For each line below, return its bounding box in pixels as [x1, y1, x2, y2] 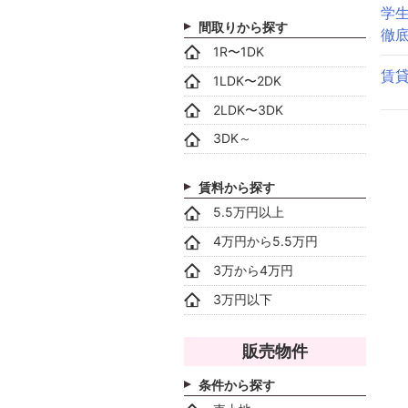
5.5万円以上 [213, 204, 284, 220]
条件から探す [199, 376, 275, 393]
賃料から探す [199, 179, 275, 196]
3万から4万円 [213, 261, 293, 278]
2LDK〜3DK [213, 101, 283, 117]
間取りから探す [199, 18, 288, 35]
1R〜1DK [213, 43, 264, 59]
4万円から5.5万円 [213, 233, 318, 250]
